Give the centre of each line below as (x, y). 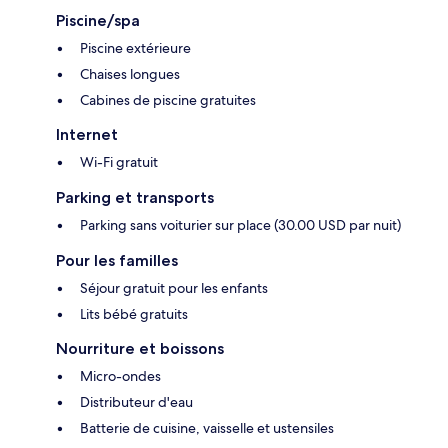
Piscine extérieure (135, 48)
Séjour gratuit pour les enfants (174, 288)
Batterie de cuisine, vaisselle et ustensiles (207, 428)
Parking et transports (135, 198)
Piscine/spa (98, 21)
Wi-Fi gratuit (119, 162)
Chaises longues (130, 74)
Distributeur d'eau (136, 402)
